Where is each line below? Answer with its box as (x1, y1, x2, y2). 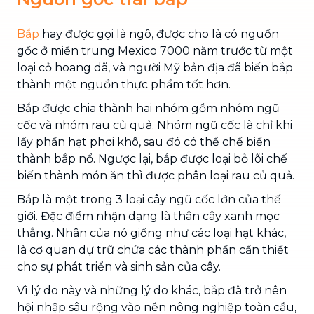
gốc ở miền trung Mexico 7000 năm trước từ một (17, 43, 293, 57)
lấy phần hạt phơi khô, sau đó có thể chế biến (17, 135, 271, 149)
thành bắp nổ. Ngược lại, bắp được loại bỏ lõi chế (17, 151, 287, 165)
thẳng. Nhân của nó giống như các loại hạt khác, (17, 226, 286, 240)
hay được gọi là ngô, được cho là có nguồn (39, 27, 279, 41)
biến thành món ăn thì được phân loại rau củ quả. (17, 168, 294, 182)
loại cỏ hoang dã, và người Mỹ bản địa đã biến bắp (17, 60, 293, 74)
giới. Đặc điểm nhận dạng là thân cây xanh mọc (17, 209, 280, 223)
